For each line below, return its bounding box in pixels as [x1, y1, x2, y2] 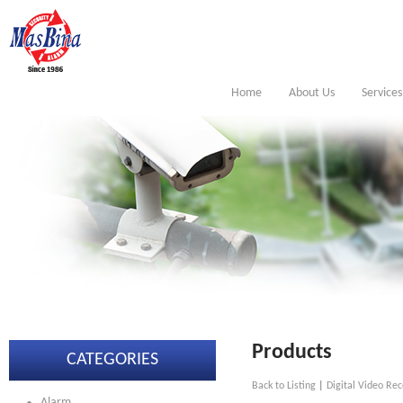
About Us [289, 86, 335, 100]
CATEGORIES [67, 351, 158, 369]
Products [252, 342, 332, 363]
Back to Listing [252, 381, 316, 391]
